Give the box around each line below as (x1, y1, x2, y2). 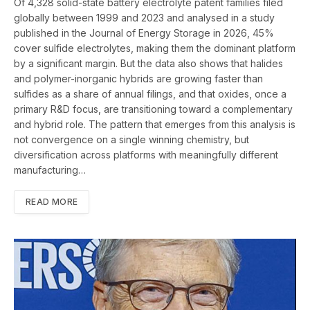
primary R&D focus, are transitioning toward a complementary (14, 103, 293, 116)
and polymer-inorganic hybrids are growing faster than (14, 73, 263, 85)
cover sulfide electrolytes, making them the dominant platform (14, 42, 295, 55)
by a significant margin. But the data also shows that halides (14, 57, 283, 70)
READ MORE (26, 197, 78, 208)
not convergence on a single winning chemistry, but (14, 134, 249, 146)
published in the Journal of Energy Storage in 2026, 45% (14, 27, 274, 39)
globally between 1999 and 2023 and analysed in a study (14, 12, 275, 24)
